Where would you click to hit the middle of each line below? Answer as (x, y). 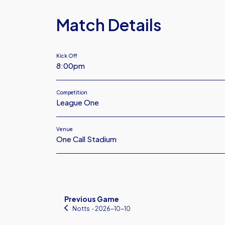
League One (78, 102)
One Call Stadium (86, 139)
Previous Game (92, 199)
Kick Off (67, 56)
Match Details (109, 25)
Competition (72, 92)
